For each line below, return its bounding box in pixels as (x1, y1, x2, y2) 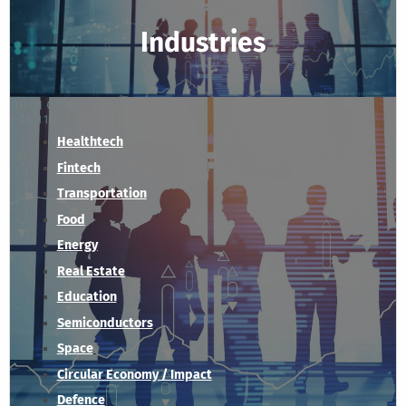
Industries (140, 25, 266, 59)
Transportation (56, 186, 147, 202)
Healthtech (56, 134, 123, 150)
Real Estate (56, 263, 125, 279)
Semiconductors (56, 314, 153, 331)
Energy (56, 237, 98, 254)
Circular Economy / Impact (56, 366, 212, 382)
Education (56, 289, 117, 305)
